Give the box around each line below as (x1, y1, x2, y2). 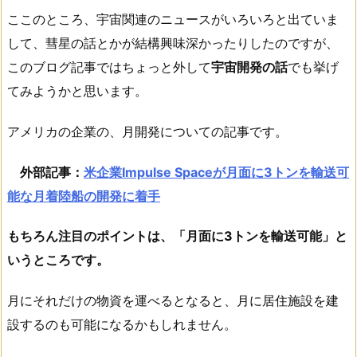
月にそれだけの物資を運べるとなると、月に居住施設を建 (7, 292, 339, 309)
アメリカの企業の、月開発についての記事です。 (7, 123, 288, 139)
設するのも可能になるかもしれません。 (7, 316, 237, 333)
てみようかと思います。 (7, 82, 147, 99)
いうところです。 (7, 252, 109, 269)
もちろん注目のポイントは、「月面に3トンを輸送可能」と (7, 228, 347, 245)
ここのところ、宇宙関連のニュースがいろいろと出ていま (7, 10, 339, 27)
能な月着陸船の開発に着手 (7, 187, 160, 204)
